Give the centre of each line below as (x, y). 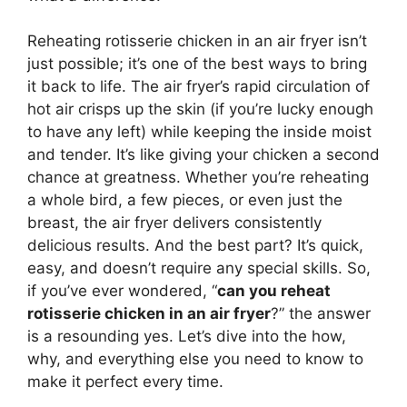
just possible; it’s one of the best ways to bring (197, 64)
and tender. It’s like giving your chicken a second (203, 155)
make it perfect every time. (125, 382)
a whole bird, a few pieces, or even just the (185, 200)
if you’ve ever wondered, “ (122, 291)
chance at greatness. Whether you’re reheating (198, 178)
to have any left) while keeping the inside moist (199, 132)
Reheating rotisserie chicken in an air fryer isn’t (197, 41)
